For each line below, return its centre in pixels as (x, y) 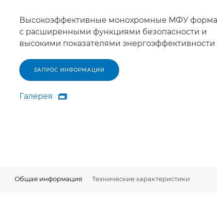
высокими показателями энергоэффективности (117, 44)
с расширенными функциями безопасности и (113, 32)
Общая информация (48, 179)
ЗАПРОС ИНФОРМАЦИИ (69, 70)
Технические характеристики (141, 179)
